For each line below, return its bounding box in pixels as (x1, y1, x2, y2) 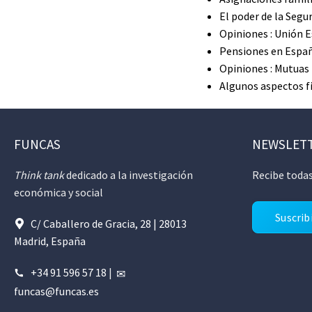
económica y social (14, 185, 103, 199)
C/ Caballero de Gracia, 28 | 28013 (31, 217, 187, 231)
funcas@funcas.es (14, 283, 99, 298)
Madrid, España (14, 234, 86, 248)
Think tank (14, 168, 64, 182)
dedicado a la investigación (64, 168, 193, 182)
